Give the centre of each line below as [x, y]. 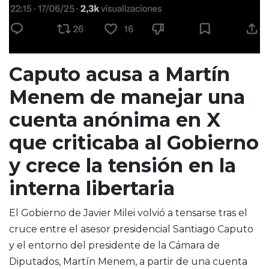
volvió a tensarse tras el [191, 213]
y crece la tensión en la [122, 165]
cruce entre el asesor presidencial [91, 229]
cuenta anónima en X [115, 119]
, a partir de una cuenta [191, 261]
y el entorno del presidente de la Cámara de [114, 245]
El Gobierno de [46, 213]
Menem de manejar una [127, 97]
